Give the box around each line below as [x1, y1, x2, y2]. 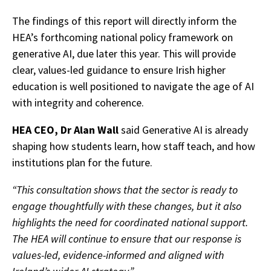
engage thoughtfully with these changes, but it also [12, 199, 241, 214]
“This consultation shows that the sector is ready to [12, 183, 238, 197]
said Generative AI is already [119, 123, 248, 137]
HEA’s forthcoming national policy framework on [12, 30, 233, 45]
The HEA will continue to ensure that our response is [12, 232, 241, 246]
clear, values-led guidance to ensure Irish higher [12, 63, 226, 77]
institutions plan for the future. [12, 155, 152, 170]
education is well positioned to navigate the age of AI [12, 79, 254, 94]
